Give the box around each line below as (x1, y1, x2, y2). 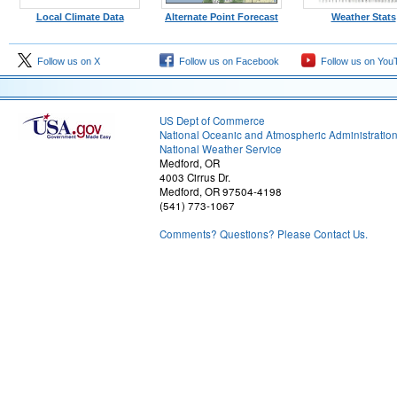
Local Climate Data (35, 12, 124, 22)
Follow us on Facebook (174, 56, 279, 66)
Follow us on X (32, 56, 100, 66)
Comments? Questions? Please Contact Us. (160, 227, 368, 241)
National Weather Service (160, 142, 282, 156)
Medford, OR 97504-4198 (160, 184, 282, 198)
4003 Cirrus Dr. (160, 170, 230, 184)
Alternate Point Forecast (165, 12, 278, 22)
